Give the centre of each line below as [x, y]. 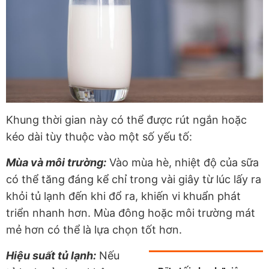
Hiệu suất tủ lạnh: [51, 255]
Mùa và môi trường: [56, 162]
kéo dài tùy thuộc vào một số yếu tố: [99, 136]
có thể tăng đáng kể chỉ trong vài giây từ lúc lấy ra [134, 179]
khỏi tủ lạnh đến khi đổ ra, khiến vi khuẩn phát [123, 196]
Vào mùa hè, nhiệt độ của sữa [183, 162]
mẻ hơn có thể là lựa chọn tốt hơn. [95, 229]
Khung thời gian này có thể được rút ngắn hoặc [126, 119]
